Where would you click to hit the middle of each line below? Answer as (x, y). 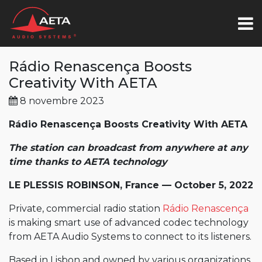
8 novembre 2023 (61, 101)
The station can (48, 148)
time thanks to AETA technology (88, 162)
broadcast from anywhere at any (168, 148)
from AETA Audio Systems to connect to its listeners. (130, 237)
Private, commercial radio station (86, 208)
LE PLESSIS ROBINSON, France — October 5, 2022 (131, 185)
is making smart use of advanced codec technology (129, 223)
